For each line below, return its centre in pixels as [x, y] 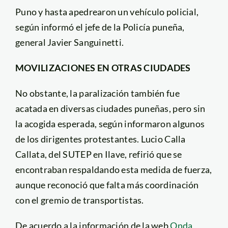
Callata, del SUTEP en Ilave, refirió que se [98, 154]
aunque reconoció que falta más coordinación [107, 184]
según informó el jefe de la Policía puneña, [100, 27]
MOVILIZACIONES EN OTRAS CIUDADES [103, 67]
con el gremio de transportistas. [79, 200]
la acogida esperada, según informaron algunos [110, 123]
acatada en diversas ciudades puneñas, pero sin [110, 108]
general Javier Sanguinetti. [69, 42]
